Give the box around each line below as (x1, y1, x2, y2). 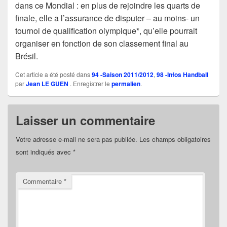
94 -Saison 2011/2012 (92, 70, 154, 80)
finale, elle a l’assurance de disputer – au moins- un (15, 12, 200, 24)
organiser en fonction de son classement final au (15, 37, 188, 50)
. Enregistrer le (68, 79, 111, 88)
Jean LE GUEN (26, 79, 68, 89)
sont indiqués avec (16, 147, 73, 157)
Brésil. (15, 50, 38, 62)
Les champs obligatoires (139, 134, 211, 144)
